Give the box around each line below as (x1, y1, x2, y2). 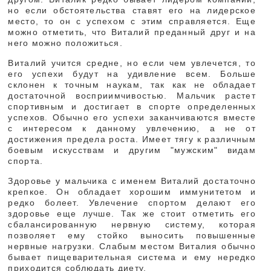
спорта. (8, 156, 44, 166)
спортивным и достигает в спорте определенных (8, 102, 256, 111)
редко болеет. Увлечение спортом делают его (8, 198, 256, 207)
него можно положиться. (8, 38, 123, 48)
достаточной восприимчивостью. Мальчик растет (8, 91, 256, 100)
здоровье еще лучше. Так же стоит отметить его (8, 209, 256, 218)
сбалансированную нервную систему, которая (8, 220, 256, 229)
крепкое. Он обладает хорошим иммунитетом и (8, 187, 256, 197)
